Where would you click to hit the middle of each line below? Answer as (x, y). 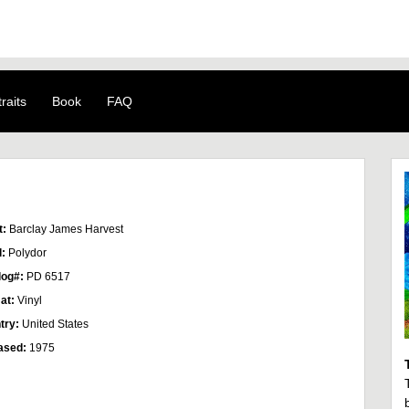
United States (55, 324)
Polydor (27, 253)
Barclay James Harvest (66, 229)
